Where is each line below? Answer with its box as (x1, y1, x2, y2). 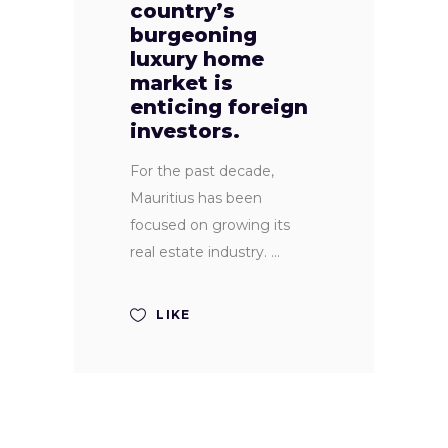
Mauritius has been (130, 189, 262, 208)
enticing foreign (130, 95, 308, 120)
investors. (130, 119, 240, 144)
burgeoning (130, 23, 257, 48)
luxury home (130, 47, 264, 72)
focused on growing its (130, 216, 290, 235)
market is (130, 71, 233, 96)
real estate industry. (130, 243, 271, 262)
